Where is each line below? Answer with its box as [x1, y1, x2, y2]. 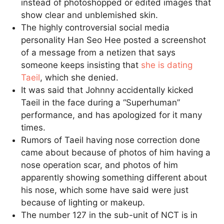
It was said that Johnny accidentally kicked [21, 84, 194, 95]
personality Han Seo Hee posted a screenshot [21, 34, 206, 45]
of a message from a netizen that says [21, 47, 176, 57]
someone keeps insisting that [21, 59, 141, 70]
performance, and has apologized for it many [21, 109, 202, 120]
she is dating [141, 59, 193, 70]
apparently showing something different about [21, 172, 207, 182]
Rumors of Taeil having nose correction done [21, 134, 200, 145]
